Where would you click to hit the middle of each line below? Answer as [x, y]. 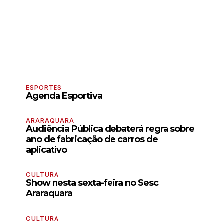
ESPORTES [44, 87]
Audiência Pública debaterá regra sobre [110, 129]
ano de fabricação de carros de [92, 139]
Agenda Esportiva [64, 95]
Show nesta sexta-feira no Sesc [92, 183]
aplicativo [46, 149]
